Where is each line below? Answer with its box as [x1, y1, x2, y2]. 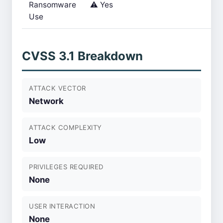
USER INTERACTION [29, 202, 96, 210]
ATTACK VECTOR [29, 84, 86, 92]
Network [29, 96, 64, 106]
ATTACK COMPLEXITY [29, 123, 102, 131]
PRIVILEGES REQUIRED [29, 163, 104, 171]
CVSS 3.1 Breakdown [22, 49, 143, 63]
